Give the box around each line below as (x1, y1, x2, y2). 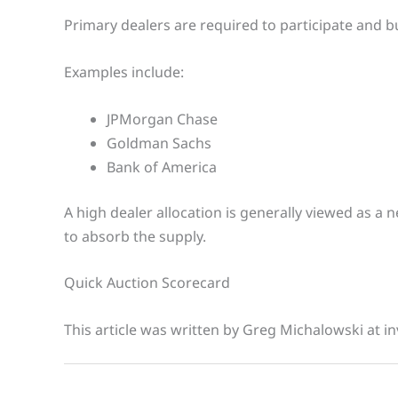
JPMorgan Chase (107, 108, 218, 129)
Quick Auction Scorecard (64, 273, 230, 293)
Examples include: (64, 62, 184, 83)
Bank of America (107, 156, 217, 177)
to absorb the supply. (64, 226, 206, 246)
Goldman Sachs (107, 132, 211, 153)
